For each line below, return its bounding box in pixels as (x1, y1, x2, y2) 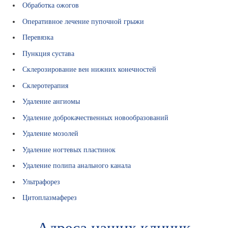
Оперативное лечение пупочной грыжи (22, 17, 145, 25)
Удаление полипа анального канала (22, 161, 131, 170)
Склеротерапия (22, 81, 69, 90)
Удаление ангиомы (22, 97, 80, 106)
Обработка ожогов (22, 1, 79, 10)
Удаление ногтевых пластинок (22, 145, 116, 154)
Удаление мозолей (22, 129, 79, 138)
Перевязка (22, 33, 54, 42)
